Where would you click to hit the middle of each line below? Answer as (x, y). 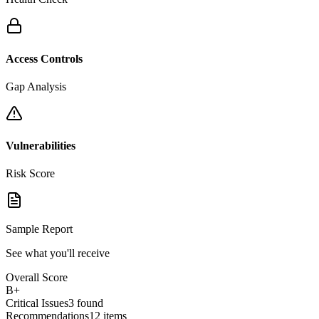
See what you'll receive (58, 253)
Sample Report (39, 229)
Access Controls (44, 58)
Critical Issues (37, 303)
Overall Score (37, 278)
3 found (86, 303)
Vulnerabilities (41, 146)
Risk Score (30, 174)
